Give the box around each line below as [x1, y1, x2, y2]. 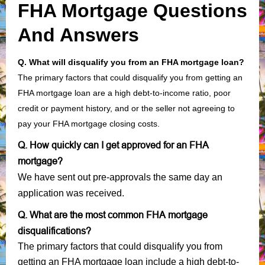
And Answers [18, 24, 144, 46]
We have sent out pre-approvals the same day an [18, 172, 222, 182]
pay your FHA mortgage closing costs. [18, 118, 160, 128]
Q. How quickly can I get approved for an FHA [18, 139, 209, 150]
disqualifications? [18, 225, 93, 236]
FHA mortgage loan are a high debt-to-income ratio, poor [18, 88, 231, 98]
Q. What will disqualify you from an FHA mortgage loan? [18, 57, 244, 67]
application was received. [18, 188, 124, 198]
